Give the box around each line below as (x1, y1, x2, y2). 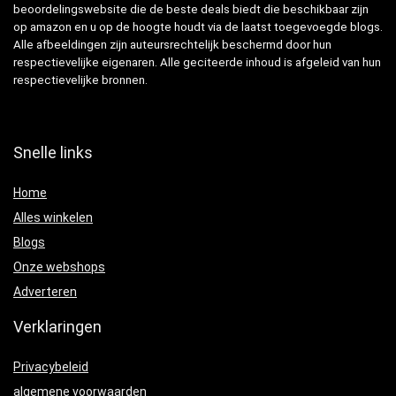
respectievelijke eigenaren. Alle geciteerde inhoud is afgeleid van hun (13, 56, 381, 69)
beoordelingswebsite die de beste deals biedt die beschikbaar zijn (13, 3, 369, 16)
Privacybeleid (13, 360, 88, 374)
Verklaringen (13, 317, 102, 336)
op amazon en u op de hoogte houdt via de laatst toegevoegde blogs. (13, 20, 383, 34)
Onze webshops (13, 260, 105, 274)
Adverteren (13, 285, 77, 299)
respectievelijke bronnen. (13, 73, 148, 87)
